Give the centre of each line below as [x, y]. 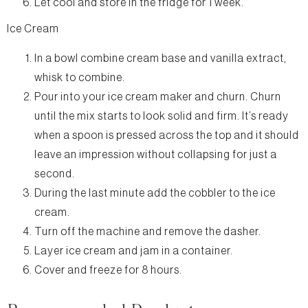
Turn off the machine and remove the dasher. [148, 231]
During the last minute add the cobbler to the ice [155, 193]
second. [56, 174]
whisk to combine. [81, 77]
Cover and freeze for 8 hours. [108, 270]
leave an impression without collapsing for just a [156, 154]
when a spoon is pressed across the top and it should [167, 135]
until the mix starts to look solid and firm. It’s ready [162, 116]
